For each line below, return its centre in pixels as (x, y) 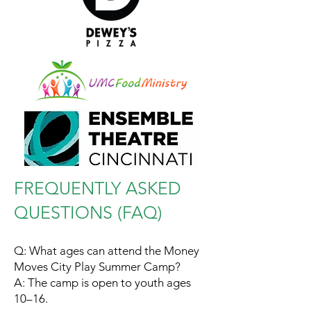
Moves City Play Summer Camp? (97, 267)
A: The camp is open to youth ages (102, 283)
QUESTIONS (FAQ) (88, 212)
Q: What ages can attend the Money (107, 251)
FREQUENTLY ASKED (98, 188)
